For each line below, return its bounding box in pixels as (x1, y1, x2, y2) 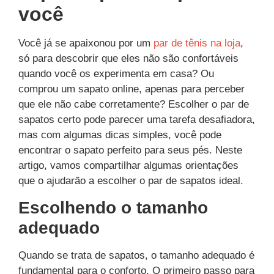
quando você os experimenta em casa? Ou (18, 68, 214, 80)
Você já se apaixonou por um (18, 37, 154, 50)
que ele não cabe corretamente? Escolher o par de (18, 98, 249, 111)
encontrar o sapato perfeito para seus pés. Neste (18, 144, 242, 157)
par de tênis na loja (154, 37, 240, 50)
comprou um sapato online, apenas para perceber (18, 83, 245, 95)
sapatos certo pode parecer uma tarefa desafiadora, (18, 114, 255, 126)
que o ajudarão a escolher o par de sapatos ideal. (18, 175, 243, 187)
